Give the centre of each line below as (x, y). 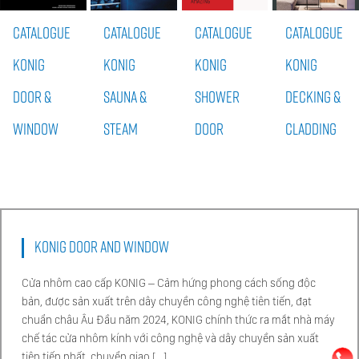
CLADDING (311, 129)
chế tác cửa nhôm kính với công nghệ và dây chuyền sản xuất (170, 339)
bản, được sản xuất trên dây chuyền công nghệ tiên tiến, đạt (167, 302)
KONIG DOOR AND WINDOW (102, 246)
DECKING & (313, 97)
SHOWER (217, 97)
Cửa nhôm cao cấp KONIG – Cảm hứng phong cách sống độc (169, 283)
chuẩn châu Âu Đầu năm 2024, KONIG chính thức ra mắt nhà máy (178, 320)
